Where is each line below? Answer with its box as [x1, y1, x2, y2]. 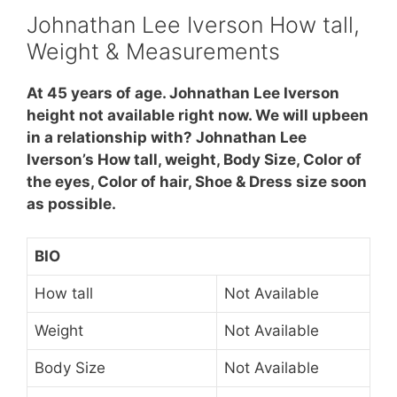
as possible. [27, 194, 116, 213]
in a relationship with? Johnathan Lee [27, 128, 307, 146]
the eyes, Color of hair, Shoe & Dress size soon [27, 172, 367, 191]
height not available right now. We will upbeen [27, 105, 369, 124]
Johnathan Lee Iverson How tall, [27, 11, 360, 38]
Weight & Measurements [27, 37, 280, 65]
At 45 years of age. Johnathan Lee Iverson [27, 83, 339, 102]
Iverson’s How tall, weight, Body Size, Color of [27, 150, 362, 168]
